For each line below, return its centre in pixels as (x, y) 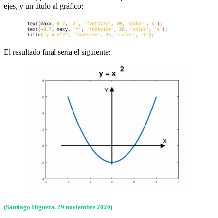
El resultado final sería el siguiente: (57, 52)
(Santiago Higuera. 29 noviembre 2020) (58, 207)
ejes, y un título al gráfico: (44, 6)
